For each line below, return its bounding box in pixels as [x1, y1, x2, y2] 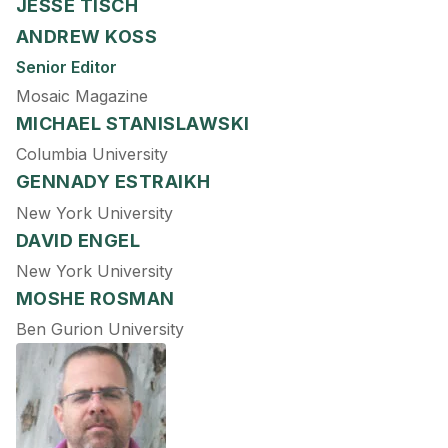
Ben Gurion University [16, 319, 184, 340]
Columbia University [16, 144, 168, 165]
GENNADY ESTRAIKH [16, 171, 211, 193]
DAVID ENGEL [16, 229, 141, 251]
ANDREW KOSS [16, 25, 158, 47]
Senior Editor [16, 56, 117, 77]
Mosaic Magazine [16, 86, 148, 107]
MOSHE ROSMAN [16, 287, 175, 309]
